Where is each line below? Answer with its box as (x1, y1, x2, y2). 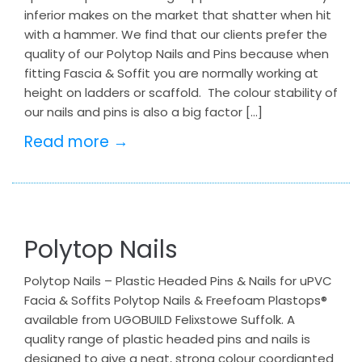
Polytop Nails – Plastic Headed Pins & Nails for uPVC (24, 272, 332, 289)
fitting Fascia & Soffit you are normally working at (24, 65, 318, 82)
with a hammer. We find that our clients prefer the (24, 26, 327, 43)
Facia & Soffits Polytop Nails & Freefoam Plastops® (24, 292, 327, 309)
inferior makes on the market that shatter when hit (24, 6, 331, 23)
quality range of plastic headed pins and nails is (24, 330, 310, 347)
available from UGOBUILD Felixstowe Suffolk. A (24, 311, 295, 328)
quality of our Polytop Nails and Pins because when (24, 45, 329, 62)
